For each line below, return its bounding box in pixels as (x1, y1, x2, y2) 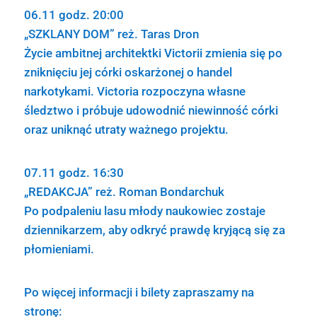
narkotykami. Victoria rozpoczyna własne (23, 84, 246, 98)
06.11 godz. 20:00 (23, 8, 124, 22)
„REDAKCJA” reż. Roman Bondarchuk (23, 185, 224, 199)
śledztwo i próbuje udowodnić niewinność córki (23, 103, 278, 117)
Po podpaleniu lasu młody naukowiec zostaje (23, 204, 265, 218)
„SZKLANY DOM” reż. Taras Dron (23, 27, 199, 41)
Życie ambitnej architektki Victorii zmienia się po (23, 46, 282, 60)
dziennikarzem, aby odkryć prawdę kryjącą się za (23, 223, 285, 237)
